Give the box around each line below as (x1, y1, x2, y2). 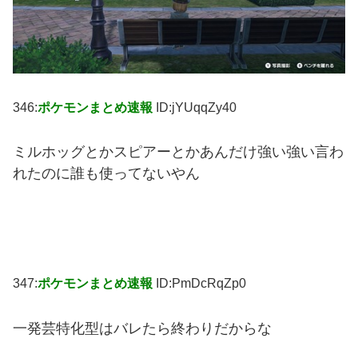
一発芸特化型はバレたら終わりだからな (13, 320, 272, 337)
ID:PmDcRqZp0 (156, 276, 246, 291)
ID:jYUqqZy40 (156, 100, 237, 114)
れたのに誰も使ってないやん (13, 165, 200, 182)
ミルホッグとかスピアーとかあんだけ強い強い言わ (13, 144, 344, 161)
